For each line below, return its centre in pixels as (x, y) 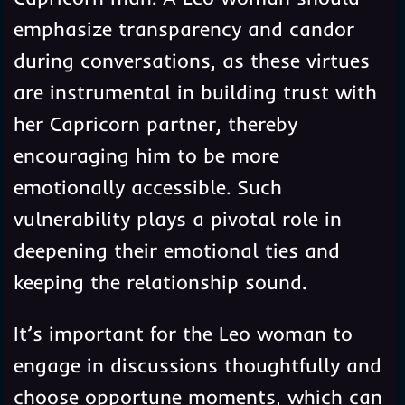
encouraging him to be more (146, 155)
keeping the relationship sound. (160, 282)
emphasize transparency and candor (184, 28)
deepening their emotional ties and (176, 250)
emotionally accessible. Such (147, 187)
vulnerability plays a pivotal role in (177, 218)
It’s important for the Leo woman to (183, 333)
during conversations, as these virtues (191, 60)
